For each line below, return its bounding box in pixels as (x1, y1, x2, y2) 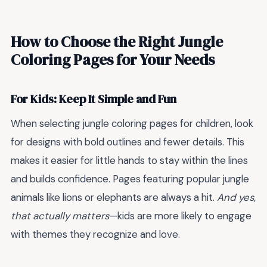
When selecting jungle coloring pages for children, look (11, 117, 253, 131)
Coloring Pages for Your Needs (11, 49, 215, 70)
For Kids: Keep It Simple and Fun (11, 91, 176, 107)
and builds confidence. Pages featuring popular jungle (11, 172, 249, 186)
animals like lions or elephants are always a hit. (11, 191, 217, 204)
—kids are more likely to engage (109, 209, 252, 223)
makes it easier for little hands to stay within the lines (11, 154, 248, 167)
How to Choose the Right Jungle (11, 32, 223, 52)
